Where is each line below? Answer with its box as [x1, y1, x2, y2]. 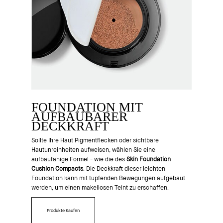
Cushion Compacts [31, 164, 83, 172]
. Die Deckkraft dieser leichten [83, 164, 165, 172]
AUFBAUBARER [31, 109, 127, 124]
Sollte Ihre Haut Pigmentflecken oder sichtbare [31, 136, 159, 144]
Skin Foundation [126, 155, 171, 163]
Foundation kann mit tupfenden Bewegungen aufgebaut [31, 174, 185, 182]
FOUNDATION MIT [31, 100, 143, 114]
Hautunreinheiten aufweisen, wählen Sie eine [31, 145, 155, 153]
